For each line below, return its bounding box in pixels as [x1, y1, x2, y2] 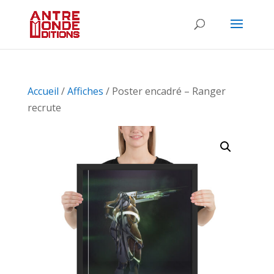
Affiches [67, 84, 103, 98]
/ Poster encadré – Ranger [103, 84, 226, 98]
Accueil [27, 84, 59, 98]
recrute [27, 101, 61, 114]
